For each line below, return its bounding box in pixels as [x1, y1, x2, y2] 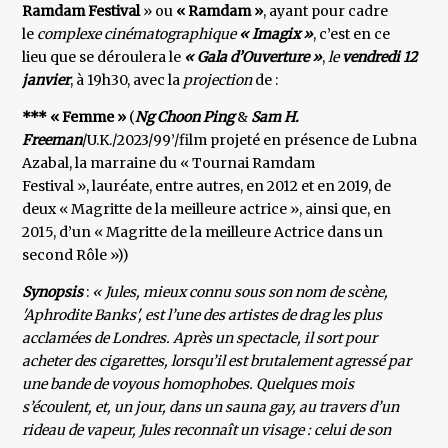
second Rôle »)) [22, 246, 130, 265]
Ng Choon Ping [135, 108, 238, 127]
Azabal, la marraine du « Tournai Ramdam [22, 154, 316, 173]
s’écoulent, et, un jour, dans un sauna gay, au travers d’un [22, 398, 400, 417]
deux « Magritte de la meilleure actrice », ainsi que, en [22, 200, 392, 219]
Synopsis [22, 283, 84, 302]
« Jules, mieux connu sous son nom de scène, [92, 283, 389, 302]
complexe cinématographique [34, 25, 240, 44]
